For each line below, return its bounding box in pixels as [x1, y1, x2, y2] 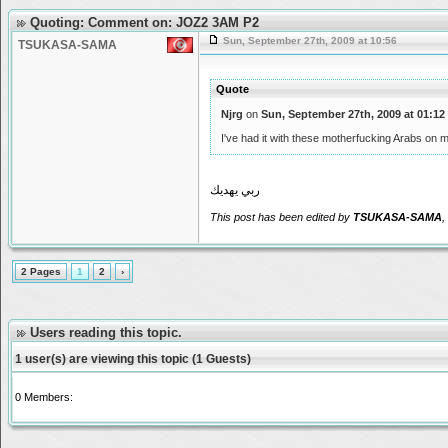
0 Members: [15, 391, 73, 403]
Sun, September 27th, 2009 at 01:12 [261, 108, 445, 120]
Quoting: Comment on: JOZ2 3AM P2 [26, 15, 259, 30]
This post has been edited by [210, 211, 353, 223]
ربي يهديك [210, 183, 260, 197]
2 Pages [18, 266, 64, 277]
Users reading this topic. [26, 325, 182, 340]
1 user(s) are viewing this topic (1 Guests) [15, 352, 251, 366]
